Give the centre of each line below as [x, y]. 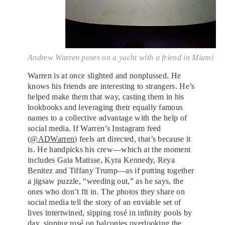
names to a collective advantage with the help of [107, 118]
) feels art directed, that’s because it [133, 139]
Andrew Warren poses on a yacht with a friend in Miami [121, 57]
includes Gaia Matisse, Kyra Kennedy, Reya [101, 160]
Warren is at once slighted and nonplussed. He [104, 75]
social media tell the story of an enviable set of [104, 202]
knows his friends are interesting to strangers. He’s [111, 86]
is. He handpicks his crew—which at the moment [109, 149]
